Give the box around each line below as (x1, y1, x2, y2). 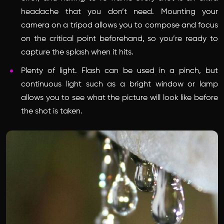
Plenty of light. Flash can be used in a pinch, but (21, 66, 218, 75)
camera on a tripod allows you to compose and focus (21, 21, 218, 29)
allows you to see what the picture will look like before (21, 93, 218, 102)
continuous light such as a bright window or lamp (21, 80, 218, 88)
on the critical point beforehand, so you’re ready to (21, 34, 218, 43)
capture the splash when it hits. (21, 48, 133, 56)
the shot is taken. (21, 107, 82, 115)
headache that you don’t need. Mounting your (21, 7, 218, 16)
